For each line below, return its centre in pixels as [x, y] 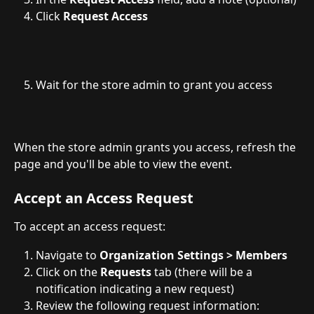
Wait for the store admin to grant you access [154, 84]
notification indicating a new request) [135, 289]
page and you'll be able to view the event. [123, 164]
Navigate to [68, 255]
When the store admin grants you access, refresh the [156, 147]
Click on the [68, 272]
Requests [126, 272]
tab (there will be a [203, 272]
